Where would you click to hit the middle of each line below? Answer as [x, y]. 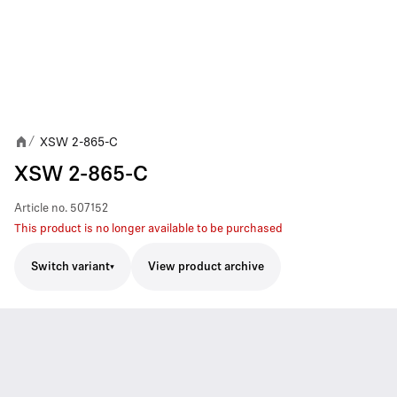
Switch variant [70, 267]
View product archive [206, 267]
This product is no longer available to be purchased [148, 229]
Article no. [41, 209]
